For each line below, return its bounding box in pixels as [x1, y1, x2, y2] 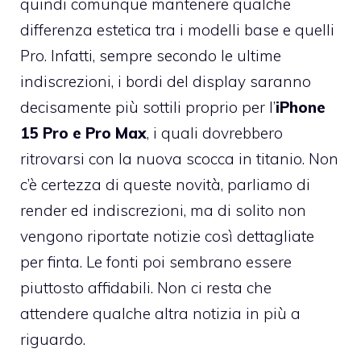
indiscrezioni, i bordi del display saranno [20, 71, 311, 91]
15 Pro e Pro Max [20, 122, 147, 143]
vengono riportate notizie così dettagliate [20, 226, 314, 246]
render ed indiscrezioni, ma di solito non [20, 200, 306, 220]
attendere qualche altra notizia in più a [20, 303, 301, 323]
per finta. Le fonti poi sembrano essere [20, 251, 292, 272]
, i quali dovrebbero [147, 122, 283, 143]
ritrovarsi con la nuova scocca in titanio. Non [20, 148, 338, 168]
